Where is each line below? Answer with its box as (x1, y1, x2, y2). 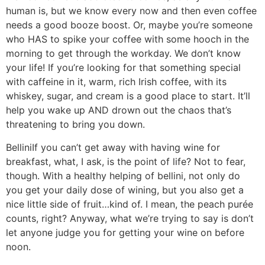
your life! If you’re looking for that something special (6, 62, 241, 74)
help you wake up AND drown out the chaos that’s (6, 104, 231, 117)
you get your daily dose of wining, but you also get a (6, 183, 244, 196)
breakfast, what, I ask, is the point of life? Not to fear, (6, 155, 245, 167)
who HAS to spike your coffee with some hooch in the (6, 33, 249, 46)
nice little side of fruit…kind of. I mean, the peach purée (6, 198, 253, 210)
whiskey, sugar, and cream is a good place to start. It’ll (6, 90, 250, 102)
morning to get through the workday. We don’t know (6, 47, 241, 60)
